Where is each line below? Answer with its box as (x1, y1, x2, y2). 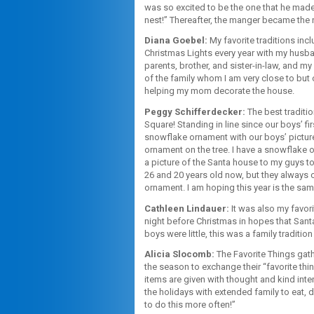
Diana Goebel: (144, 35, 207, 46)
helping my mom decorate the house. (144, 86, 294, 97)
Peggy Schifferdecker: (144, 106, 245, 117)
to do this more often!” (144, 299, 235, 310)
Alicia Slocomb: (144, 249, 214, 260)
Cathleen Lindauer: (144, 203, 229, 214)
